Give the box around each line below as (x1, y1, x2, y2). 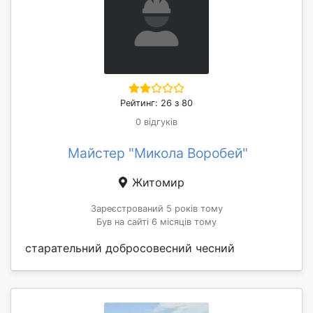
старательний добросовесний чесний (25, 240, 235, 255)
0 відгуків (136, 116, 177, 127)
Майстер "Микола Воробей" (68, 144, 248, 161)
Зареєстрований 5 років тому (90, 203, 223, 214)
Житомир (129, 175, 184, 189)
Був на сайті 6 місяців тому (96, 216, 217, 227)
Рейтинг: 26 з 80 (120, 97, 193, 108)
